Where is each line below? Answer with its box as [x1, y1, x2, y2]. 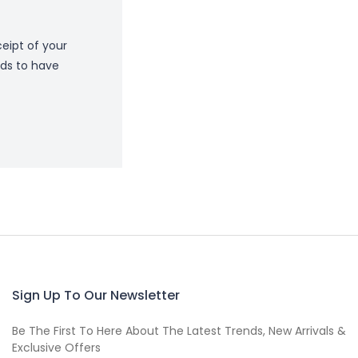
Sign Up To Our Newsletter [12, 285, 180, 304]
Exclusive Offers [12, 339, 101, 356]
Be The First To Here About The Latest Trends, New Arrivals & [12, 322, 346, 339]
